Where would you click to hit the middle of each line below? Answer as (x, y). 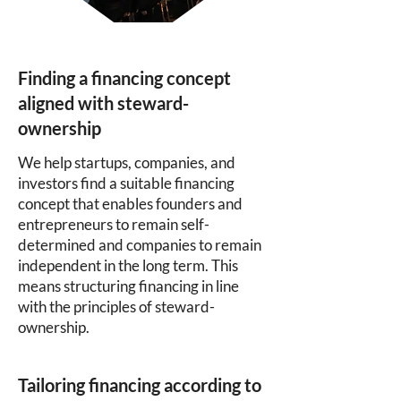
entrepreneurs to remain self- (114, 224)
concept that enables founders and (130, 204)
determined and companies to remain (140, 245)
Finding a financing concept (124, 78)
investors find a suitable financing (126, 183)
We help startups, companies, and (127, 162)
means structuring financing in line (128, 286)
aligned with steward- (103, 103)
